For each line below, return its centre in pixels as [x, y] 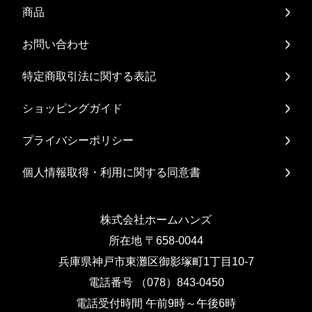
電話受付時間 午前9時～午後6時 [156, 303]
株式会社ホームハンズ [156, 219]
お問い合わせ [56, 44]
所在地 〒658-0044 [156, 240]
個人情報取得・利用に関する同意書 [112, 172]
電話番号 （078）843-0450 [156, 282]
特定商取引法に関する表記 [89, 76]
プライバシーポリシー [78, 140]
